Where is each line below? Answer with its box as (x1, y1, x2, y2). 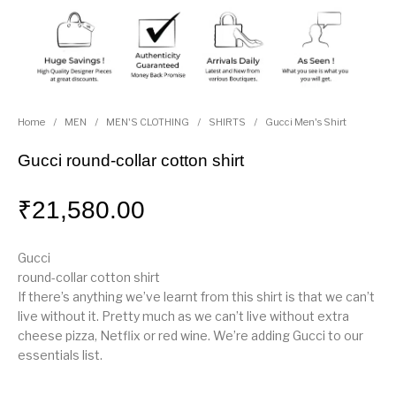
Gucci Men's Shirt (265, 116, 347, 129)
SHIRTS (209, 116, 247, 129)
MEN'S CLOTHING (106, 116, 190, 129)
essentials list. (18, 347, 103, 363)
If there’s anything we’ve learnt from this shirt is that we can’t (18, 289, 376, 305)
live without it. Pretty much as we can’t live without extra (18, 308, 350, 324)
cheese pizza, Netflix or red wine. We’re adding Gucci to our (18, 328, 364, 344)
